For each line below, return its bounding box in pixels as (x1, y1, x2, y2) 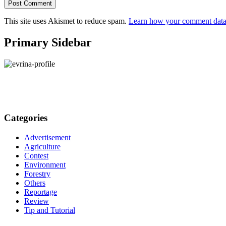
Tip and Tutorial (24, 205, 75, 214)
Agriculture (24, 142, 61, 151)
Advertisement (24, 133, 71, 142)
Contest (24, 151, 48, 160)
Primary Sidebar (4, 36, 92, 49)
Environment (24, 160, 66, 169)
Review (24, 196, 49, 205)
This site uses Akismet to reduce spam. (4, 17, 129, 26)
